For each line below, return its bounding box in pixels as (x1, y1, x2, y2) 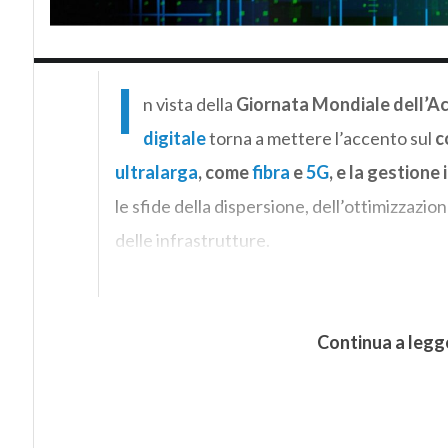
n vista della (142, 92, 233, 115)
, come (197, 160, 252, 183)
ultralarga (114, 160, 198, 183)
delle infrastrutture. (114, 228, 270, 251)
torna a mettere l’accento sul (205, 126, 435, 149)
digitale (142, 126, 206, 149)
